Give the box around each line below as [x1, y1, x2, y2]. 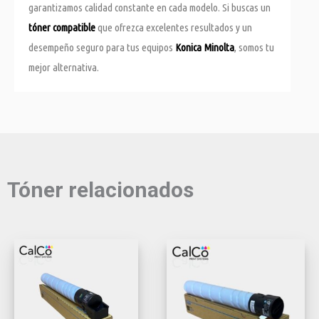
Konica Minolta [175, 41, 234, 53]
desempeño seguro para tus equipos [28, 41, 175, 53]
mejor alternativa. [28, 61, 99, 73]
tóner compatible [28, 21, 95, 33]
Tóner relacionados [7, 177, 194, 203]
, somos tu [234, 41, 274, 53]
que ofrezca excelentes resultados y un [95, 21, 252, 33]
